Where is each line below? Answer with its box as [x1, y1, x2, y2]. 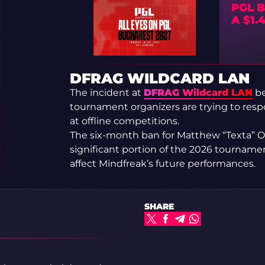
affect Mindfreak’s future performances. [69, 158, 256, 170]
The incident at [69, 87, 144, 99]
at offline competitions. [69, 115, 179, 127]
